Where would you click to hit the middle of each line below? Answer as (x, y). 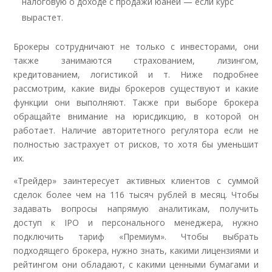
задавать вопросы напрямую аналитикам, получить (136, 209)
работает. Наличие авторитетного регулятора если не (136, 130)
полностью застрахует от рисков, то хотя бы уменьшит (136, 144)
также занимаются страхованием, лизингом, (136, 60)
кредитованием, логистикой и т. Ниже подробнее (136, 74)
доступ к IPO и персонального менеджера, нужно (136, 223)
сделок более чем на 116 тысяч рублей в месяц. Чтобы (136, 195)
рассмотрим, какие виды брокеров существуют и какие (136, 88)
